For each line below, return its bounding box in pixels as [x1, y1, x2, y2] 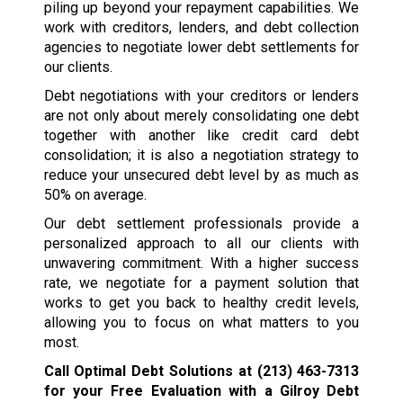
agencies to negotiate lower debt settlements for [43, 39, 360, 57]
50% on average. [43, 186, 147, 204]
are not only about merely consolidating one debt [43, 107, 360, 125]
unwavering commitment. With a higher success [43, 255, 360, 273]
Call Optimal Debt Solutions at [43, 363, 257, 381]
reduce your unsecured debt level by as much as [43, 166, 360, 184]
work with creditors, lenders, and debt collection [43, 19, 360, 37]
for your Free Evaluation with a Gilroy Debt [43, 382, 360, 400]
